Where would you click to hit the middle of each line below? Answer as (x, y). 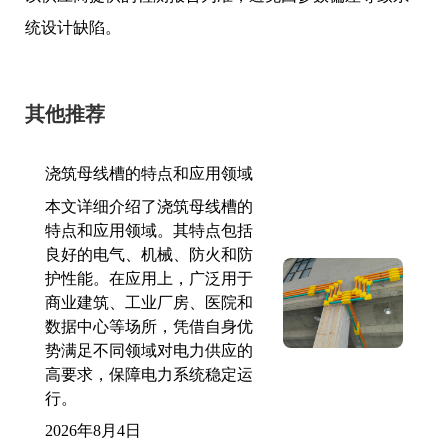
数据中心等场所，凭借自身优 (149, 326)
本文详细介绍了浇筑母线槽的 (149, 206)
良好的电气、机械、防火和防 (149, 254)
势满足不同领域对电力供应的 (149, 350)
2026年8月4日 (93, 430)
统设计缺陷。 (73, 27)
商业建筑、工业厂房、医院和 (149, 302)
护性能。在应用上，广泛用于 (149, 278)
